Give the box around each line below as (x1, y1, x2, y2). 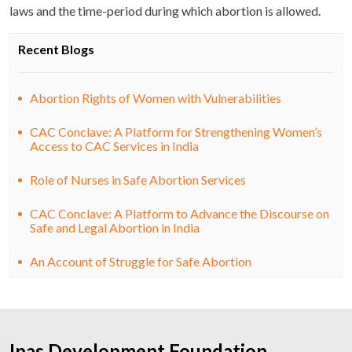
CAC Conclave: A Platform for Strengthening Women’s (30, 124, 322, 139)
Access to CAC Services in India (30, 138, 199, 153)
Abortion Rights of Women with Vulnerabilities (30, 90, 281, 105)
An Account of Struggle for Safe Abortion (30, 254, 251, 269)
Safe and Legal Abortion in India (30, 220, 200, 235)
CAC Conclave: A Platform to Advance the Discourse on (30, 206, 329, 221)
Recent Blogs (18, 42, 94, 57)
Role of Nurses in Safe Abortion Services (30, 172, 246, 187)
